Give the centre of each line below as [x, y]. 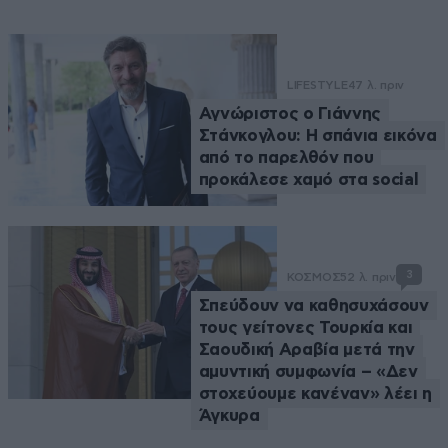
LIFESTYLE [317, 85]
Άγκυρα [229, 416]
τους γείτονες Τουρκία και [305, 328]
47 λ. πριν [376, 85]
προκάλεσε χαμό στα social [308, 180]
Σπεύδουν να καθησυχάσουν [313, 306]
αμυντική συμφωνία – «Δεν [308, 372]
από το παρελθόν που [286, 158]
